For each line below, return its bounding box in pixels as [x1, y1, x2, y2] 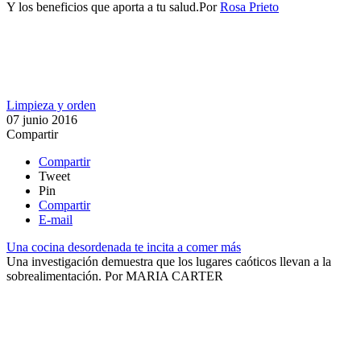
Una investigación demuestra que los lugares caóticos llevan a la [6, 255, 331, 269]
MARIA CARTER [126, 269, 223, 284]
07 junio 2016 [6, 113, 77, 127]
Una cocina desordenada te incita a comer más [6, 240, 241, 255]
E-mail [39, 213, 73, 227]
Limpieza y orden [6, 98, 96, 113]
